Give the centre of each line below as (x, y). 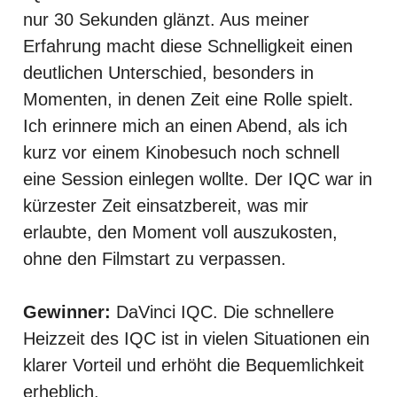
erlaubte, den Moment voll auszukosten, (180, 232)
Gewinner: (67, 311)
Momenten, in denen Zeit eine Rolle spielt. (188, 99)
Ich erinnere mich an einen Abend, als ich (185, 125)
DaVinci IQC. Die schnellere (222, 311)
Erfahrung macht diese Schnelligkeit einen (188, 46)
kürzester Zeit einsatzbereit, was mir (166, 205)
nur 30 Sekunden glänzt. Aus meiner (166, 19)
